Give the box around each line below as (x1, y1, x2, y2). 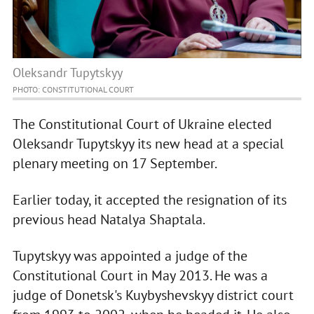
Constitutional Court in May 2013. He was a (12, 266, 268, 285)
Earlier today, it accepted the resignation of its (12, 191, 287, 210)
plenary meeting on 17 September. (12, 154, 217, 173)
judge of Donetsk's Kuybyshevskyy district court (12, 286, 294, 305)
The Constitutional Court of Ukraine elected (12, 115, 272, 134)
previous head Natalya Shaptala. (12, 210, 205, 229)
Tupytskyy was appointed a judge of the (12, 247, 247, 266)
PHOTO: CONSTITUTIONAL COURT (12, 84, 134, 95)
